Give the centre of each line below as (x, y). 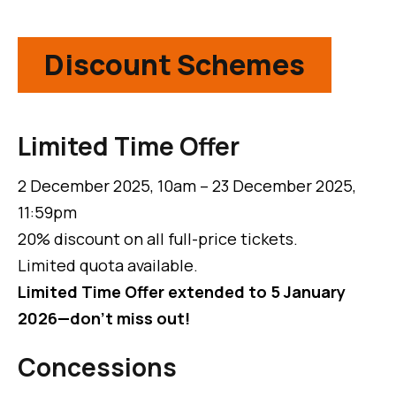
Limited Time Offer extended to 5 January (182, 292)
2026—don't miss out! (104, 319)
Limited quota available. (108, 266)
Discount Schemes (175, 65)
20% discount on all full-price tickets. (158, 239)
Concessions (97, 367)
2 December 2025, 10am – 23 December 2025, (187, 186)
